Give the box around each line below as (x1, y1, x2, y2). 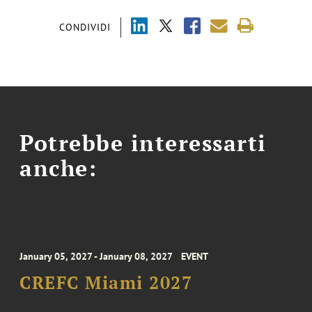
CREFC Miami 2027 (19, 272, 193, 295)
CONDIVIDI (58, 20, 111, 33)
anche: (19, 153, 97, 182)
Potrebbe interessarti (19, 127, 267, 157)
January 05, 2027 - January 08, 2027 (19, 250, 173, 263)
